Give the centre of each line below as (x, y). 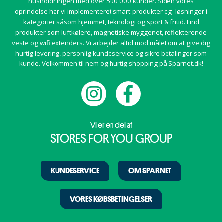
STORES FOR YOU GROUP (111, 139)
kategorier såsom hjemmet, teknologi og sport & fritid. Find (111, 22)
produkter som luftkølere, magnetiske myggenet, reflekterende (111, 32)
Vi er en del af (111, 125)
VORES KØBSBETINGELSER (111, 199)
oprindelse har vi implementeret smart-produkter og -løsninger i (111, 11)
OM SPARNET (150, 171)
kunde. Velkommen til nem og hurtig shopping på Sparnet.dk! (111, 63)
